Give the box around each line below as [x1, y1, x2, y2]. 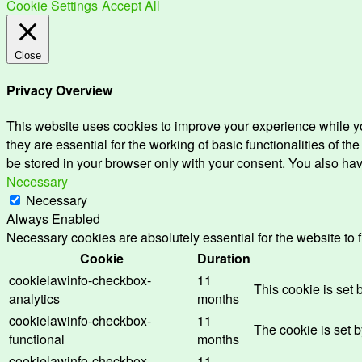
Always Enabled [6, 209, 100, 229]
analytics [9, 289, 60, 309]
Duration [197, 249, 250, 268]
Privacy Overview [6, 81, 112, 100]
